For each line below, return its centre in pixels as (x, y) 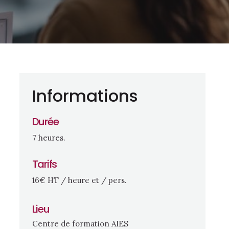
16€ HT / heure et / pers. (79, 180)
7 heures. (49, 138)
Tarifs (44, 164)
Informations (85, 96)
